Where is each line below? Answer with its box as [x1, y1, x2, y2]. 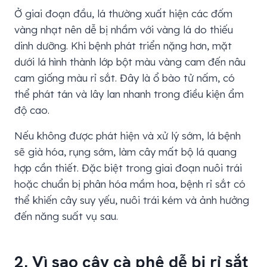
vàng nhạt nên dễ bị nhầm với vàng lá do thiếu [14, 23, 233, 36]
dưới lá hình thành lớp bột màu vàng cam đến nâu [14, 55, 246, 68]
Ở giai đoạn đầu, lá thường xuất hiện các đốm [14, 7, 232, 20]
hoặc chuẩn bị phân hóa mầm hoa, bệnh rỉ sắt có [14, 177, 246, 190]
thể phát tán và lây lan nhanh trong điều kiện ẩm [14, 87, 244, 100]
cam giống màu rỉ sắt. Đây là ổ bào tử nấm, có [14, 71, 235, 84]
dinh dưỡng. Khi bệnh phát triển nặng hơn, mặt [14, 39, 232, 52]
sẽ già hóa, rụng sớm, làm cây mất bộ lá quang [14, 145, 237, 158]
